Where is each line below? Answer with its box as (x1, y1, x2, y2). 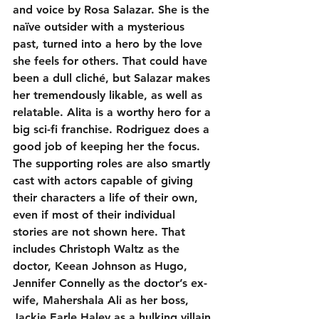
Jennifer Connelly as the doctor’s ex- (13, 276, 207, 290)
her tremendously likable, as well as (13, 88, 206, 102)
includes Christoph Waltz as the (13, 241, 183, 256)
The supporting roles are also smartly (13, 156, 214, 170)
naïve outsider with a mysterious (13, 19, 188, 33)
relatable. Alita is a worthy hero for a (13, 105, 214, 119)
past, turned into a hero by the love (13, 36, 206, 51)
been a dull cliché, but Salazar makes (13, 70, 214, 85)
